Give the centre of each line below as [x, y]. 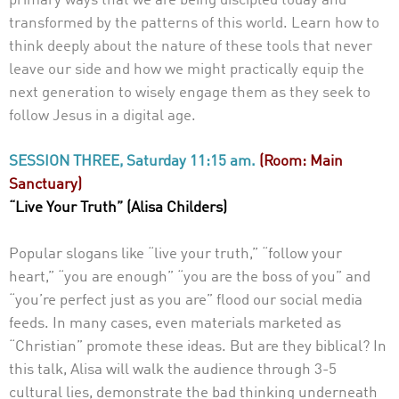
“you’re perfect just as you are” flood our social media [186, 300]
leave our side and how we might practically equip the [187, 69]
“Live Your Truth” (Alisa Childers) [118, 208]
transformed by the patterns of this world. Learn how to [194, 23]
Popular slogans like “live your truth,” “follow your [175, 254]
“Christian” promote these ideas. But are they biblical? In [198, 346]
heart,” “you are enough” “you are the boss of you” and [190, 277]
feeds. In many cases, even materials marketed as [175, 323]
